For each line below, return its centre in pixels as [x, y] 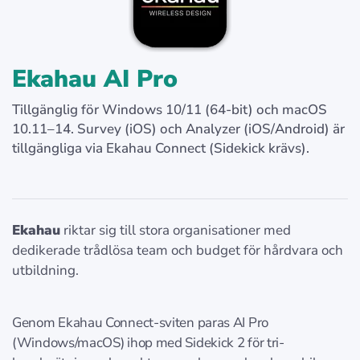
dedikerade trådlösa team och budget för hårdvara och [178, 251]
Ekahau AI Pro [95, 80]
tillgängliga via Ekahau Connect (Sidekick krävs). [161, 149]
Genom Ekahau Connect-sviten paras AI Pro [141, 323]
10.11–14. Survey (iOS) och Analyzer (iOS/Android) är [178, 129]
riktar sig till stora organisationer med [176, 231]
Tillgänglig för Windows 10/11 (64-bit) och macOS [170, 110]
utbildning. [45, 271]
